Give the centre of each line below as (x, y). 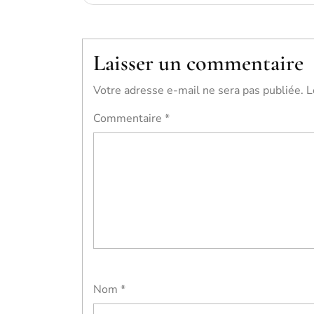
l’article (114, 45)
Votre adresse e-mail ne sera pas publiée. (198, 90)
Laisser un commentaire (198, 63)
